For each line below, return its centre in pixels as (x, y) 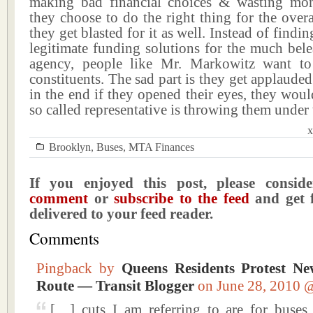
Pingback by (79, 268)
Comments (64, 239)
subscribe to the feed (182, 198)
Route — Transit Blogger (115, 286)
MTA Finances (161, 147)
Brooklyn (70, 147)
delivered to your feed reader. (121, 214)
